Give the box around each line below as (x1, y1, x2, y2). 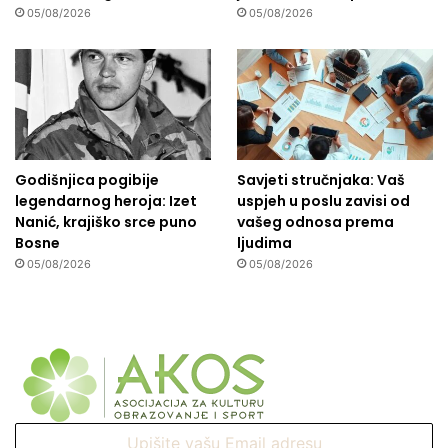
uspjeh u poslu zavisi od (236, 191, 410, 212)
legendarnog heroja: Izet (15, 191, 197, 212)
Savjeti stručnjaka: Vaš (236, 170, 405, 191)
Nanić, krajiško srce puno (15, 212, 197, 233)
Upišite (15, 425, 59, 442)
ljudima (236, 233, 292, 254)
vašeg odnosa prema (236, 212, 394, 233)
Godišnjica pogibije (15, 170, 159, 191)
